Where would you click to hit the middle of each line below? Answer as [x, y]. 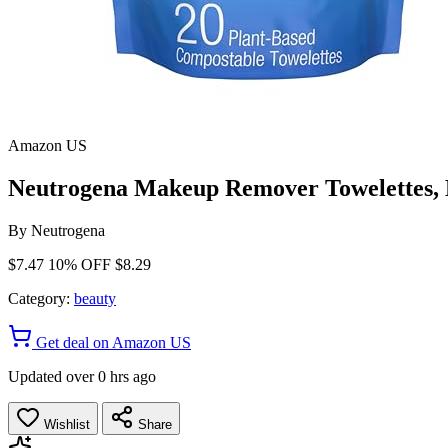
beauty [95, 298]
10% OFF [79, 264]
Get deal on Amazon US [111, 342]
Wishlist [65, 424]
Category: [39, 298]
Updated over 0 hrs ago [82, 376]
